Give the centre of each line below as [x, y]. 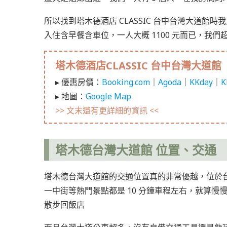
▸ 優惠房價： [79, 82]
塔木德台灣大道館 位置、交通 [136, 150]
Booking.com [126, 82]
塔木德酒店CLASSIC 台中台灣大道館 [138, 66]
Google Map [108, 97]
